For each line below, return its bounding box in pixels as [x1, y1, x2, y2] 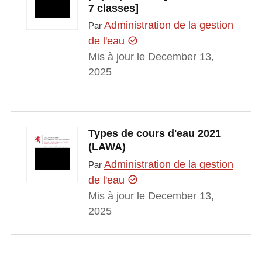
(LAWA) [88, 141, 126, 153]
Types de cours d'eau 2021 [88, 127, 221, 140]
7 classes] [88, 2, 139, 14]
